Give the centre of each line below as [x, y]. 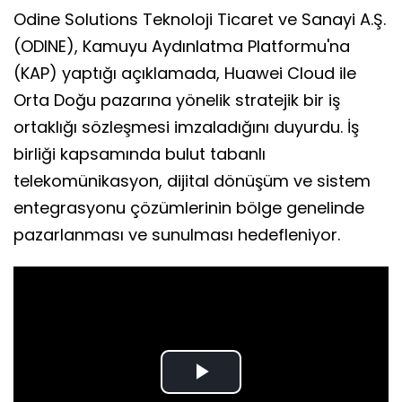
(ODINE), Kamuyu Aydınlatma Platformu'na [182, 46]
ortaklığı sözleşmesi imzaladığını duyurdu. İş [186, 127]
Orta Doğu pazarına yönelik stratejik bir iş [177, 100]
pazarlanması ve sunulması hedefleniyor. [177, 234]
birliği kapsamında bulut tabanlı [140, 153]
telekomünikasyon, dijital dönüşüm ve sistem [192, 180]
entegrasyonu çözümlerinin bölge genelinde [189, 207]
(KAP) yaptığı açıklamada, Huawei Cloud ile [185, 73]
